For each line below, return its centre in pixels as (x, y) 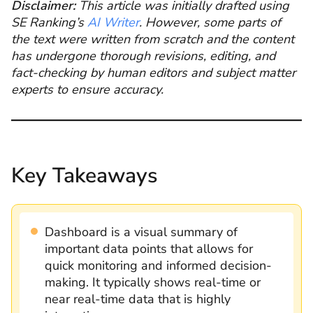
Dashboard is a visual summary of (141, 232)
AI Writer (113, 22)
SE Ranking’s (49, 22)
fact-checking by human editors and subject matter (153, 72)
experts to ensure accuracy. (87, 89)
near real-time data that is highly (138, 299)
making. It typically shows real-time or (153, 282)
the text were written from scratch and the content (153, 39)
